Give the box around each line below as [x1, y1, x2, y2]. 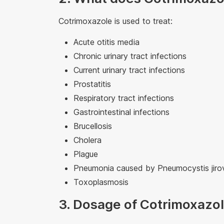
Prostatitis [73, 79, 111, 89]
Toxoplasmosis [73, 177, 128, 187]
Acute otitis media [73, 37, 139, 47]
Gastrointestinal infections [73, 107, 169, 117]
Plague [73, 149, 98, 159]
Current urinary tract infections [73, 65, 185, 75]
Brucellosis [73, 121, 112, 131]
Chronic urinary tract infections [73, 51, 186, 61]
